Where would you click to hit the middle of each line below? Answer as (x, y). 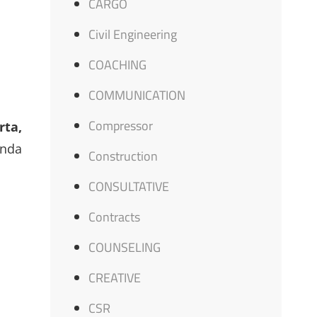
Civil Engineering (133, 34)
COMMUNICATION (137, 95)
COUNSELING (125, 247)
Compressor (121, 126)
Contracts (115, 217)
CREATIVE (115, 278)
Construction (123, 156)
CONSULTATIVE (129, 186)
